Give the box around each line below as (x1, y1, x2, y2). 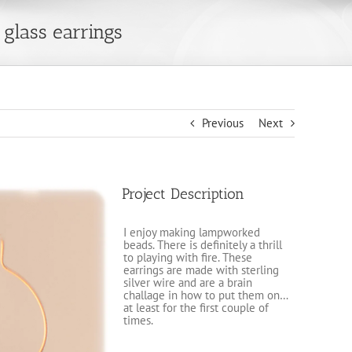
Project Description (121, 185, 244, 203)
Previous (201, 115, 244, 130)
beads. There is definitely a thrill (123, 237, 282, 252)
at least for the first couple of (123, 300, 269, 315)
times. (123, 313, 153, 328)
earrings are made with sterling (123, 262, 279, 277)
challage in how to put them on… (123, 288, 288, 302)
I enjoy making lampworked (123, 225, 260, 240)
